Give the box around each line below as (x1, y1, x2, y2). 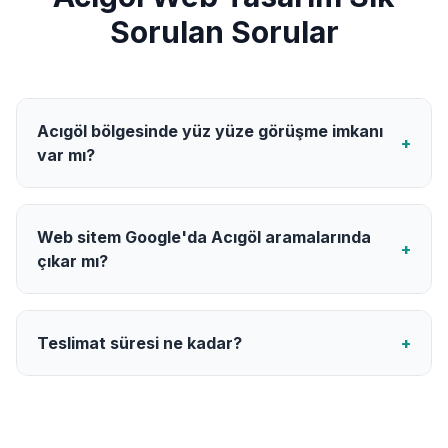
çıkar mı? (37, 250, 108, 271)
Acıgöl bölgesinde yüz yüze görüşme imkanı (37, 120, 383, 141)
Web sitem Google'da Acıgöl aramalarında (37, 226, 371, 247)
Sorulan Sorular (109, 13, 339, 50)
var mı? (37, 144, 95, 165)
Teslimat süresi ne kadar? (37, 332, 242, 353)
